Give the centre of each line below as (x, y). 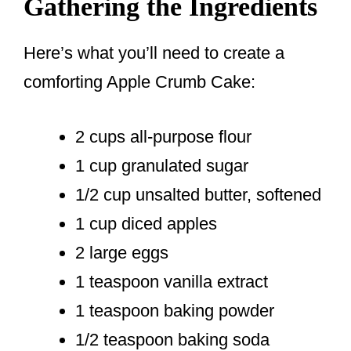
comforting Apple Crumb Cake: (139, 82)
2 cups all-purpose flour (163, 137)
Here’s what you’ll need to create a (154, 53)
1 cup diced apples (146, 224)
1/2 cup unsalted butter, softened (198, 195)
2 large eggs (122, 253)
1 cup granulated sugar (162, 166)
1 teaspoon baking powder (175, 311)
